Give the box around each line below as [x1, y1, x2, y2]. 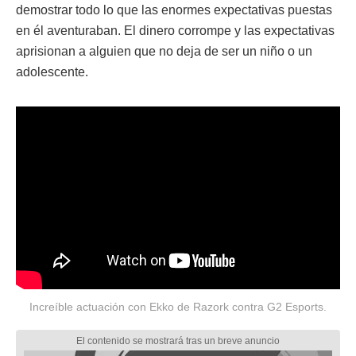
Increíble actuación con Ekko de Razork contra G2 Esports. [29, 300, 327, 313]
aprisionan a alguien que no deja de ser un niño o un [16, 44, 312, 58]
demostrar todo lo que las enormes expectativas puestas [16, 2, 332, 17]
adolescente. [16, 64, 88, 79]
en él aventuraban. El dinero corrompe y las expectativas [16, 23, 335, 37]
